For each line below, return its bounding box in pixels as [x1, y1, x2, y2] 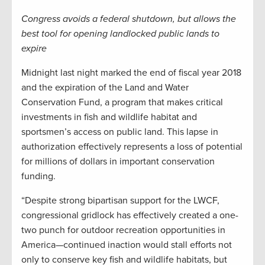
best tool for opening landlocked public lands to [21, 28, 219, 40]
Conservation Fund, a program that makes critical [21, 96, 223, 109]
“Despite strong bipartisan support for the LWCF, [21, 195, 219, 207]
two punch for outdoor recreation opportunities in [21, 224, 225, 237]
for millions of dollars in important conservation [21, 156, 215, 168]
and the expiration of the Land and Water [21, 82, 189, 94]
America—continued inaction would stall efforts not [21, 239, 232, 251]
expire [21, 43, 47, 55]
